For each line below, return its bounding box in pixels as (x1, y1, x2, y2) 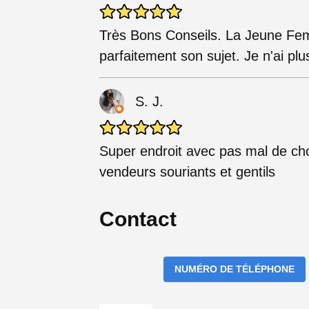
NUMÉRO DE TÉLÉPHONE (175, 263, 295, 275)
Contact (99, 208, 177, 231)
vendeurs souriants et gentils (99, 164, 275, 180)
